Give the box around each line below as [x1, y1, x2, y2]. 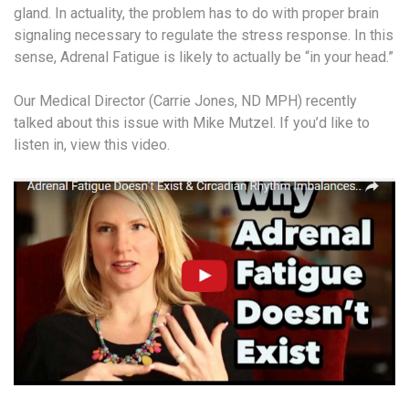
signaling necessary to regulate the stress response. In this [14, 26, 393, 44]
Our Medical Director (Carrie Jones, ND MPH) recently [14, 91, 357, 110]
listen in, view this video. [14, 135, 170, 153]
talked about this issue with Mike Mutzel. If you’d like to [14, 113, 370, 131]
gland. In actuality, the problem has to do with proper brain [14, 4, 379, 22]
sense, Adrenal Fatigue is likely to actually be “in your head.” [14, 47, 393, 66]
